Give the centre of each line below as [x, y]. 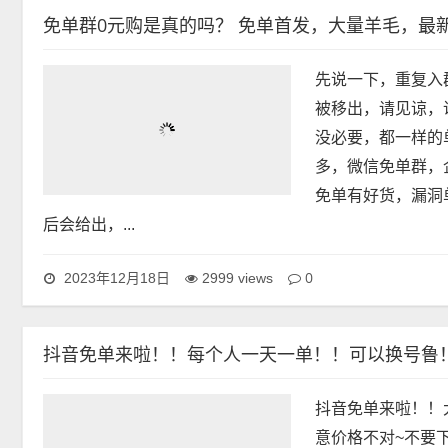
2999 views [237, 277]
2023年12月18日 [115, 277]
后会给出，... [360, 224]
